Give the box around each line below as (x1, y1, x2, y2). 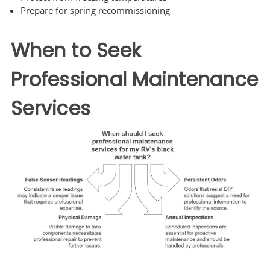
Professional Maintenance (11, 66, 258, 93)
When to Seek (11, 37, 141, 64)
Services (11, 95, 90, 122)
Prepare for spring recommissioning (20, 4, 171, 17)
